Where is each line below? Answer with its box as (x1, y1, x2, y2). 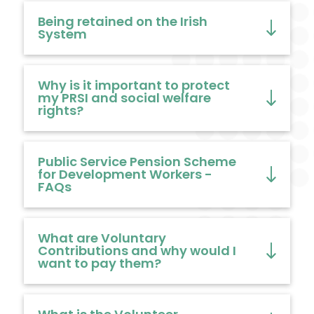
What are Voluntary (37, 229, 166, 247)
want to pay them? (37, 254, 161, 273)
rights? (37, 102, 83, 120)
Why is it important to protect (37, 76, 230, 95)
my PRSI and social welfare (37, 89, 211, 107)
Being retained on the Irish (37, 13, 207, 31)
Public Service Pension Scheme (37, 153, 236, 171)
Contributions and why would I (37, 242, 236, 260)
